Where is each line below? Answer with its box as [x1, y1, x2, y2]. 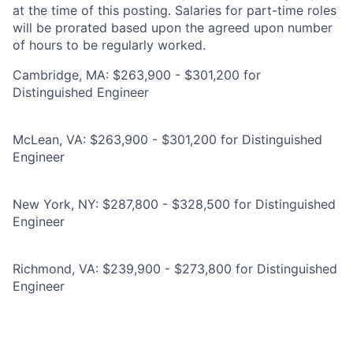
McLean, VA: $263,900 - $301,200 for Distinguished [13, 132, 322, 147]
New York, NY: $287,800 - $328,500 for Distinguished [13, 196, 336, 212]
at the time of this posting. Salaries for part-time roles [13, 2, 336, 18]
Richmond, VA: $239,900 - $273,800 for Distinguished [13, 261, 337, 277]
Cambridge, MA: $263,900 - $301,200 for [13, 67, 261, 83]
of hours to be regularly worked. [13, 37, 206, 53]
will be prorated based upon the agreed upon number [13, 20, 333, 35]
